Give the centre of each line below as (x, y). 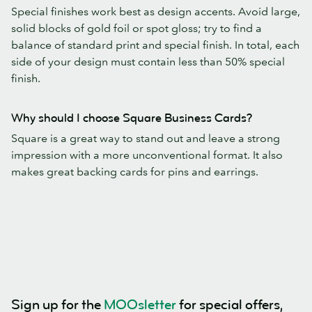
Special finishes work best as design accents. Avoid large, (156, 11)
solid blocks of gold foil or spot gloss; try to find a (136, 28)
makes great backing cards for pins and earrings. (135, 172)
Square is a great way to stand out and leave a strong (146, 138)
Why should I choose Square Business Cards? (132, 118)
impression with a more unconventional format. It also (147, 155)
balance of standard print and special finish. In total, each (155, 45)
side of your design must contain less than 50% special (148, 62)
